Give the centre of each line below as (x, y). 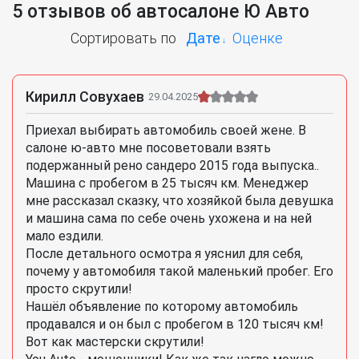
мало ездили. (65, 236)
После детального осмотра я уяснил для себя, (164, 254)
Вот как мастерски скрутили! (115, 342)
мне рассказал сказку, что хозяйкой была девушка (179, 201)
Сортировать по (123, 38)
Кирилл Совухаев (85, 97)
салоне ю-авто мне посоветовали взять (148, 148)
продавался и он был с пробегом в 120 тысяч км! (175, 325)
